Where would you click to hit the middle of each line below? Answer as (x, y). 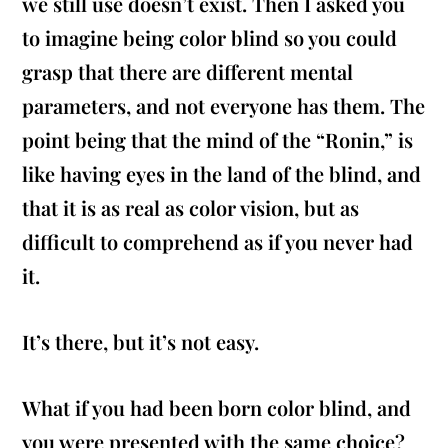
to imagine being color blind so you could (210, 38)
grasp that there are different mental (188, 72)
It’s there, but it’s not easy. (141, 342)
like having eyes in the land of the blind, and (222, 174)
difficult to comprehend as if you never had (218, 242)
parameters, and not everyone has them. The (224, 106)
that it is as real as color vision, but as (191, 208)
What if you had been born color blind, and (217, 408)
